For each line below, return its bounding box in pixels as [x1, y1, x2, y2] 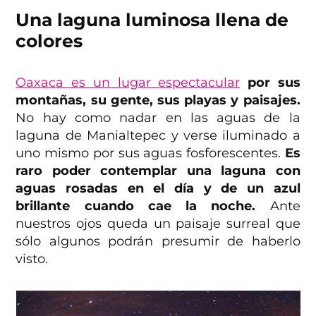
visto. [16, 250, 49, 267]
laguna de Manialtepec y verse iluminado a [16, 127, 300, 143]
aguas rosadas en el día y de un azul [16, 180, 300, 196]
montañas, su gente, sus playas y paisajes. [16, 92, 300, 108]
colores [16, 30, 83, 51]
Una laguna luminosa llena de [16, 8, 289, 30]
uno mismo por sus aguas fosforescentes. [16, 145, 285, 161]
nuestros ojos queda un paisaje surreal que [16, 215, 300, 231]
